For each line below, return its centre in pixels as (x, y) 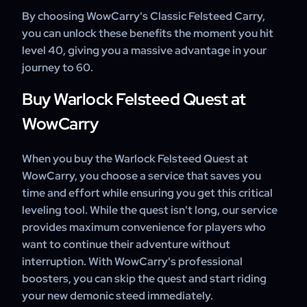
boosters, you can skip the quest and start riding (144, 279)
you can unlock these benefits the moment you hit (148, 33)
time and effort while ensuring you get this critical (147, 193)
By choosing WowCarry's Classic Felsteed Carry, (144, 16)
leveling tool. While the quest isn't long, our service (150, 210)
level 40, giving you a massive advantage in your (144, 50)
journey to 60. (58, 67)
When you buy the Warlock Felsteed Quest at (135, 159)
